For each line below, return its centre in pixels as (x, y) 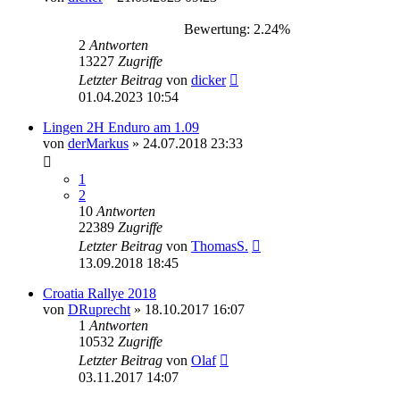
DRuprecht (99, 309)
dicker (208, 79)
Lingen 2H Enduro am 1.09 (121, 127)
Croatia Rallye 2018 (100, 293)
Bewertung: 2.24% (233, 29)
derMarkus (98, 143)
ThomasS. (220, 246)
